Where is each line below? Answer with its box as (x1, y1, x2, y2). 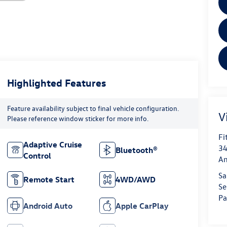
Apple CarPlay (116, 201, 169, 211)
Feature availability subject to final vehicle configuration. (7, 103, 179, 113)
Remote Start (23, 174, 74, 185)
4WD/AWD (116, 174, 156, 185)
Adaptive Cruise (23, 139, 82, 150)
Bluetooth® (116, 145, 158, 156)
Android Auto (23, 201, 72, 211)
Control (23, 150, 51, 161)
